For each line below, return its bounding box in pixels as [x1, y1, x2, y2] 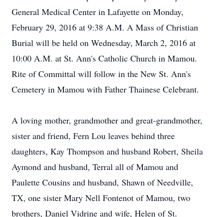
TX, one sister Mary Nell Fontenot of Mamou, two [12, 192, 190, 203]
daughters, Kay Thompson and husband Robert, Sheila [12, 145, 203, 157]
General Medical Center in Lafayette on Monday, [12, 6, 184, 17]
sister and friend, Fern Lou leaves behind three [12, 130, 175, 141]
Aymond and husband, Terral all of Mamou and [12, 161, 178, 172]
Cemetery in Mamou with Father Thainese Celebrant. [12, 83, 199, 95]
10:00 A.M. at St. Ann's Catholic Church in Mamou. [12, 52, 197, 64]
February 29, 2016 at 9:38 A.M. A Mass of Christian [12, 21, 198, 33]
